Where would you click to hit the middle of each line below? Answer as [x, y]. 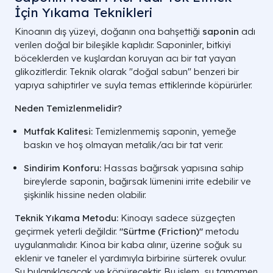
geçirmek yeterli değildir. [67, 231]
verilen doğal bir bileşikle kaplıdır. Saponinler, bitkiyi [123, 44]
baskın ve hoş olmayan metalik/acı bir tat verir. [123, 144]
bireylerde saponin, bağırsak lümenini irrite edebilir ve [137, 181]
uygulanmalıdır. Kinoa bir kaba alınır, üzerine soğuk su [128, 244]
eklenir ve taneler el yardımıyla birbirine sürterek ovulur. [130, 258]
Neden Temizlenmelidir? [68, 108]
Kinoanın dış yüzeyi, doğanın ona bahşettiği [108, 31]
